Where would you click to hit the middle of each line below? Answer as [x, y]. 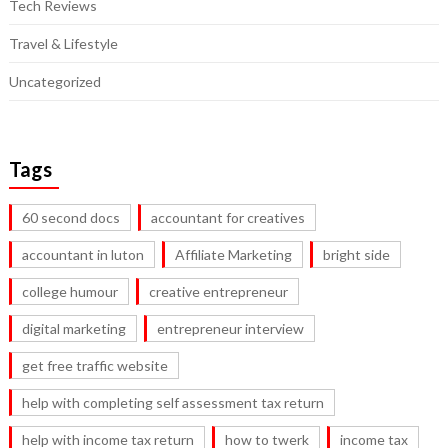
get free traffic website [94, 366]
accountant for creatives [227, 218]
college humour [69, 292]
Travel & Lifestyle [63, 44]
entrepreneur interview [230, 329]
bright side [356, 255]
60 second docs [70, 218]
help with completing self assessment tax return [172, 403]
